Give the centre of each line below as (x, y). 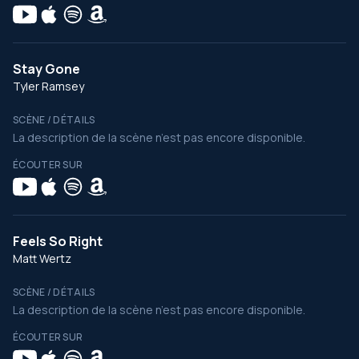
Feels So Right (58, 241)
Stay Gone (46, 69)
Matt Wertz (42, 258)
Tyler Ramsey (48, 86)
